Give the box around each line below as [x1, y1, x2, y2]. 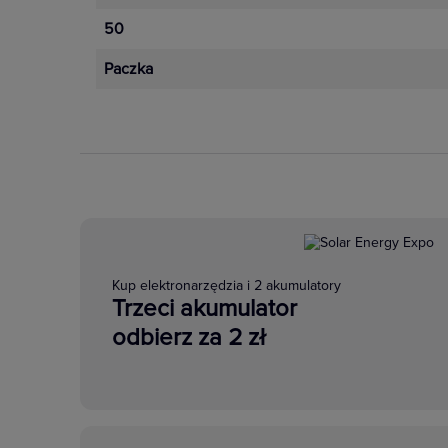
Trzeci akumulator [112, 293, 297, 323]
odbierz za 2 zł [112, 322, 266, 352]
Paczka [104, 59, 153, 79]
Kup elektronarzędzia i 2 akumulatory [112, 276, 341, 294]
